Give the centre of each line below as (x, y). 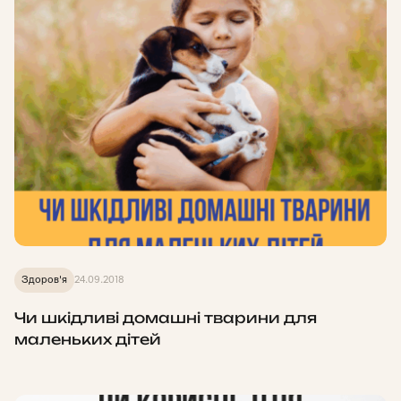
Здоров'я (44, 280)
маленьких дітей (88, 340)
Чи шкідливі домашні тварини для (166, 318)
